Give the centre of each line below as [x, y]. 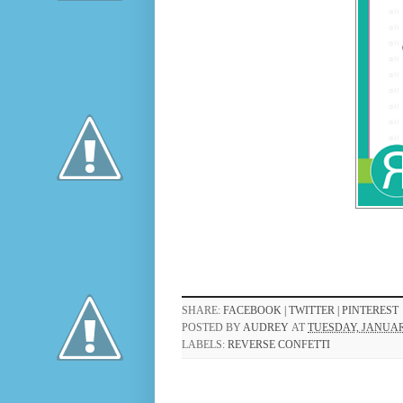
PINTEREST [370, 311]
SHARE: [202, 311]
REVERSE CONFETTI [279, 345]
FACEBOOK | [256, 311]
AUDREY [266, 328]
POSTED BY [212, 328]
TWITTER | [315, 311]
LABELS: [205, 345]
